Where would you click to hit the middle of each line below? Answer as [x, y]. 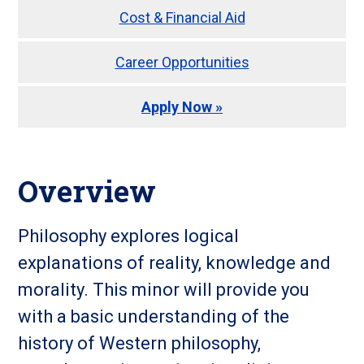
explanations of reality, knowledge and [175, 263]
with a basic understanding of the [154, 316]
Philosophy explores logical [129, 236]
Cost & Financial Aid [182, 17]
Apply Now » [182, 107]
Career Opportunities [182, 62]
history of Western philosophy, [140, 343]
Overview [87, 191]
